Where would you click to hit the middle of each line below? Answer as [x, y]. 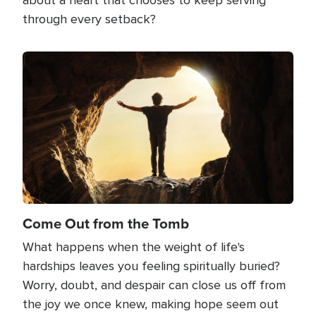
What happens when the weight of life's [134, 247]
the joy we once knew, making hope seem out [151, 304]
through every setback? [89, 19]
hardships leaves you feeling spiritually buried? [151, 266]
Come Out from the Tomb [106, 223]
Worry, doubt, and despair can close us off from [154, 285]
